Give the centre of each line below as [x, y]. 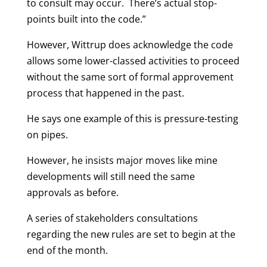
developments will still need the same [111, 176]
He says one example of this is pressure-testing [132, 119]
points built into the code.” [86, 19]
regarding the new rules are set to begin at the [131, 234]
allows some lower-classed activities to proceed [133, 61]
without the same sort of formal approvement [130, 77]
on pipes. [47, 135]
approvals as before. [72, 193]
